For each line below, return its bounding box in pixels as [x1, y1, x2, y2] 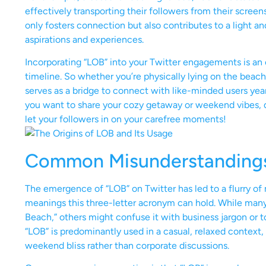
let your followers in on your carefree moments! [25, 113, 226, 125]
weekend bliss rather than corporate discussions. [25, 239, 229, 251]
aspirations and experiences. [25, 33, 144, 45]
